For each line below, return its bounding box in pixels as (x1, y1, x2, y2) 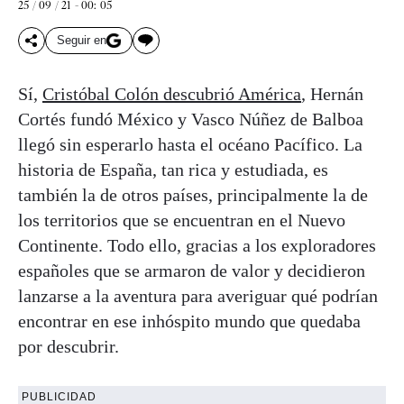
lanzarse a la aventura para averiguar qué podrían (18, 285, 378, 306)
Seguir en (57, 33, 106, 48)
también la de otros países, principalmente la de (18, 184, 368, 205)
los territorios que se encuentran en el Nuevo (18, 209, 345, 230)
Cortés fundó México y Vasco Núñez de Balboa (18, 108, 363, 129)
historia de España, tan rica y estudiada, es (18, 159, 328, 179)
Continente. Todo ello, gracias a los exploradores (18, 234, 376, 255)
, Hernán (301, 83, 363, 104)
